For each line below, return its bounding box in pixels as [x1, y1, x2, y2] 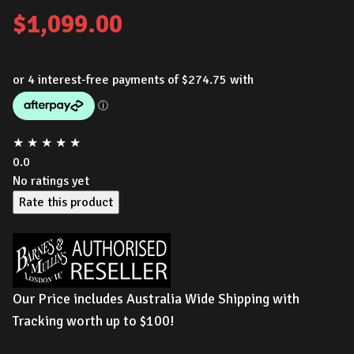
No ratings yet [13, 173, 89, 189]
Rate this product [19, 194, 113, 210]
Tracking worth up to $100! [13, 312, 175, 330]
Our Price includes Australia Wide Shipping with [13, 290, 299, 307]
